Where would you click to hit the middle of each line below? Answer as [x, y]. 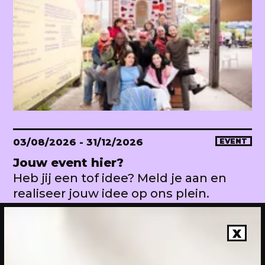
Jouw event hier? [68, 162]
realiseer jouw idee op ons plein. [111, 193]
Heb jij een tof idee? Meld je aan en [120, 178]
